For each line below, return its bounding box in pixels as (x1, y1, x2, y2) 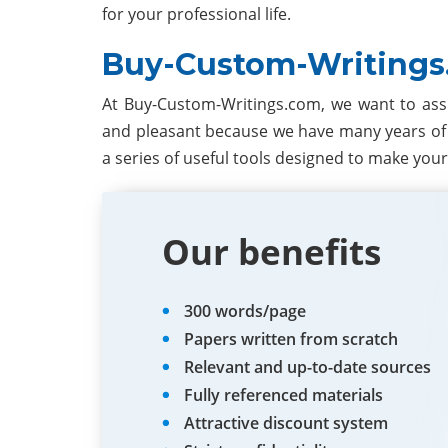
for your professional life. (102, 3, 291, 25)
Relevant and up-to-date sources (184, 356, 431, 378)
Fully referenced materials (184, 384, 383, 406)
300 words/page (184, 300, 306, 322)
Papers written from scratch (184, 328, 398, 350)
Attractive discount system (184, 412, 388, 434)
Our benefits (162, 228, 381, 275)
